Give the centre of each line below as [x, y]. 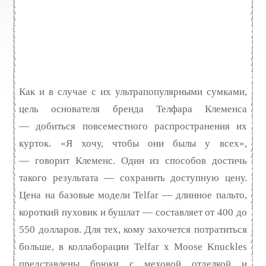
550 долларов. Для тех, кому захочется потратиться [133, 229]
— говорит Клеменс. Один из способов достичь [133, 160]
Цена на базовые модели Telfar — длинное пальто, [133, 195]
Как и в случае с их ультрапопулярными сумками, [133, 91]
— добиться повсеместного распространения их [133, 126]
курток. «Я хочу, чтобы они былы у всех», [133, 143]
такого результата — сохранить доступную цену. [133, 178]
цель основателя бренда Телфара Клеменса [133, 109]
